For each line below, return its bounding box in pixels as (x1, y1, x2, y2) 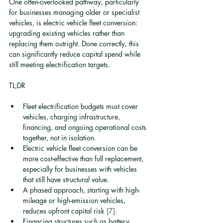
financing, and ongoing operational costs (23, 122, 148, 132)
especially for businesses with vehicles (23, 164, 139, 174)
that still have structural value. (23, 175, 109, 184)
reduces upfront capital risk (23, 206, 107, 216)
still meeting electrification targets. (9, 60, 110, 69)
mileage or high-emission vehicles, (23, 196, 127, 205)
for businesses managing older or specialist (9, 7, 141, 17)
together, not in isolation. (23, 133, 96, 142)
